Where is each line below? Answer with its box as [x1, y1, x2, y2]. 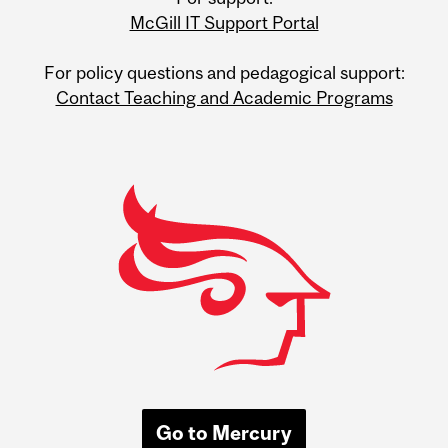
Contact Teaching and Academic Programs [55, 86, 393, 108]
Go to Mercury [156, 420, 292, 444]
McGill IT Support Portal [129, 11, 319, 33]
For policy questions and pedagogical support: [43, 61, 405, 83]
